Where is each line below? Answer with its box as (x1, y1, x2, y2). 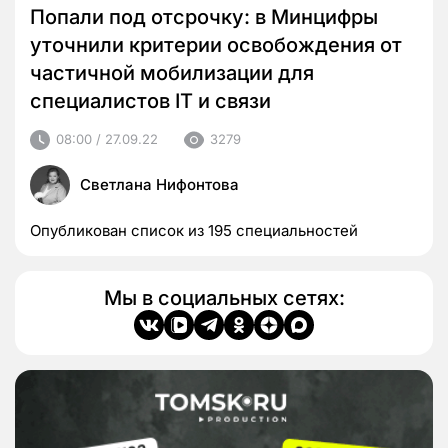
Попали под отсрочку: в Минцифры (30, 4, 378, 29)
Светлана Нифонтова (80, 174, 239, 194)
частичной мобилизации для (30, 60, 314, 85)
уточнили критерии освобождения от (30, 32, 402, 57)
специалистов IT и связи (30, 88, 271, 113)
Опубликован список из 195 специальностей (30, 220, 358, 240)
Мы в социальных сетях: (103, 285, 345, 310)
